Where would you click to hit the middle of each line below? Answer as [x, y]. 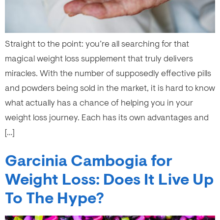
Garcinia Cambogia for [89, 161]
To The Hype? [55, 199]
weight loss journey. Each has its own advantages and [107, 118]
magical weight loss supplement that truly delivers [99, 59]
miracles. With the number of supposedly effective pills [108, 73]
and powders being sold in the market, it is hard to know [110, 88]
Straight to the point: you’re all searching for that [97, 44]
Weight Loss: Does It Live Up [109, 180]
